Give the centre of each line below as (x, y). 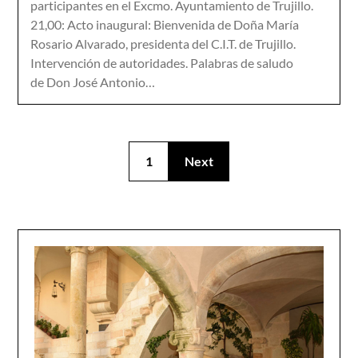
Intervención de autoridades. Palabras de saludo (162, 63)
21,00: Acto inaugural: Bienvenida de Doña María (165, 24)
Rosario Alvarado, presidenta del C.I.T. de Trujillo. (163, 44)
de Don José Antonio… (93, 82)
